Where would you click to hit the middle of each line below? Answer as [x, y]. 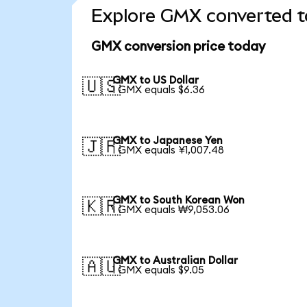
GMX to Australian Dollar [175, 261]
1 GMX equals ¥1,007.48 [169, 150]
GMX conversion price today [178, 47]
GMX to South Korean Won [179, 201]
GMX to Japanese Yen [168, 140]
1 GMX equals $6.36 [159, 90]
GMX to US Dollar [156, 80]
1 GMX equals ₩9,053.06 [171, 210]
